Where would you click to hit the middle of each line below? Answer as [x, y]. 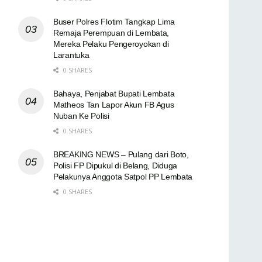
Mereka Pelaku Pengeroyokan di [111, 44]
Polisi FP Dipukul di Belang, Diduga [116, 165]
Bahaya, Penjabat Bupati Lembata [114, 93]
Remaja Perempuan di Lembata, [111, 32]
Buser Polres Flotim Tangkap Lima [114, 21]
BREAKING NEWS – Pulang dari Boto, [121, 154]
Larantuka [71, 55]
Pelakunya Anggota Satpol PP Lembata [123, 176]
